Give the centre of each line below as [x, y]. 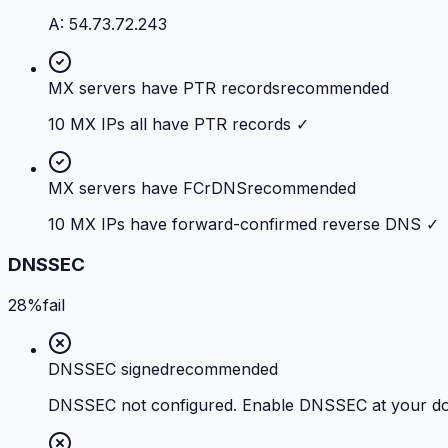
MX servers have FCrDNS [147, 188]
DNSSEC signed [108, 368]
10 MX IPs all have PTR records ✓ [178, 124]
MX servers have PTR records [164, 88]
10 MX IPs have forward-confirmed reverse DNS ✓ [243, 224]
